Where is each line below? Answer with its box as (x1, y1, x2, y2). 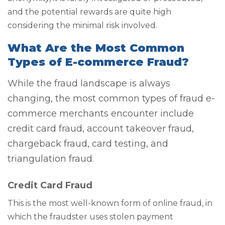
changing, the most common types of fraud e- (8, 92, 215, 104)
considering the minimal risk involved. (8, 20, 157, 30)
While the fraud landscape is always (8, 77, 170, 89)
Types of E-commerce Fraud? (8, 55, 189, 69)
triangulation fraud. (8, 153, 94, 164)
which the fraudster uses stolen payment (8, 211, 173, 221)
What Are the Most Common (8, 41, 184, 55)
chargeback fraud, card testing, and (8, 138, 168, 149)
